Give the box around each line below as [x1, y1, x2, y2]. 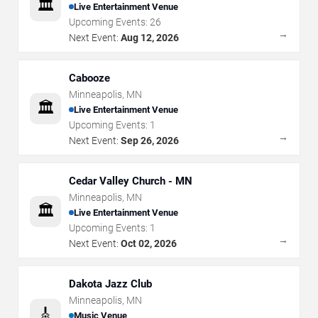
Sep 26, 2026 [121, 134, 179, 146]
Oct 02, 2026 [121, 237, 177, 249]
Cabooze [69, 71, 110, 84]
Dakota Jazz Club [69, 277, 152, 290]
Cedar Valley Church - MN [69, 174, 192, 187]
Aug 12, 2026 [121, 31, 179, 43]
